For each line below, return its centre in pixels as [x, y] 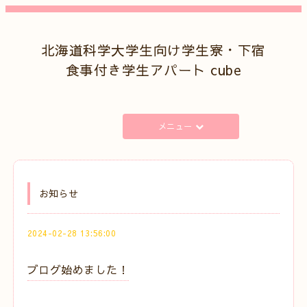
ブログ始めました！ [78, 269]
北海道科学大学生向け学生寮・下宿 [153, 50]
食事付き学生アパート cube [153, 70]
